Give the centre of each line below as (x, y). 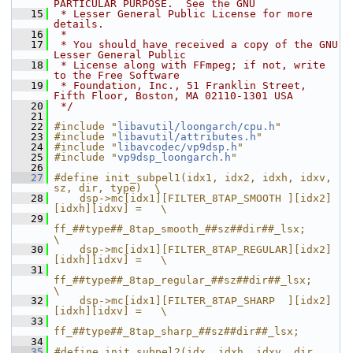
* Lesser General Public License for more (184, 14)
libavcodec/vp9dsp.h (177, 147)
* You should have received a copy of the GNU (196, 45)
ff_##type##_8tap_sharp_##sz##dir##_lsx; (176, 331)
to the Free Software (117, 75)
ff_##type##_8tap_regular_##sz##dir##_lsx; (183, 280)
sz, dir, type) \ (107, 188)
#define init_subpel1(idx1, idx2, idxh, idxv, (193, 178)
